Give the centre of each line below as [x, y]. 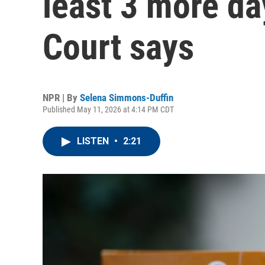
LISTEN [94, 141]
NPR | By [61, 98]
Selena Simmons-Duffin [127, 98]
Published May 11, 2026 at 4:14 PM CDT [108, 109]
